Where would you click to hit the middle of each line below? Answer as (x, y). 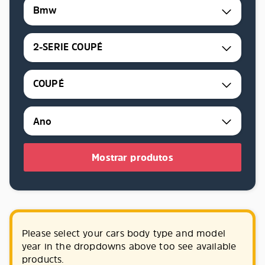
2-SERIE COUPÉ (68, 47)
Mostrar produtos (132, 157)
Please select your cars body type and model (124, 233)
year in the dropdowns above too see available (129, 246)
